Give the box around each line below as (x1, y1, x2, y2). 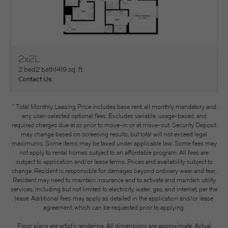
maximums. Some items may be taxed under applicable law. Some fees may (11, 139, 217, 147)
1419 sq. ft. (54, 65, 84, 73)
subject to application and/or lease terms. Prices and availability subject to (15, 158, 213, 165)
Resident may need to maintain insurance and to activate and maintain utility (12, 176, 216, 184)
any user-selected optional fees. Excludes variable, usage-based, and (21, 112, 207, 120)
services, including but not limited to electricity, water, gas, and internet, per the (11, 185, 217, 193)
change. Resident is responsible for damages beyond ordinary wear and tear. (12, 167, 216, 175)
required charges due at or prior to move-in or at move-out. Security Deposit (12, 121, 216, 129)
